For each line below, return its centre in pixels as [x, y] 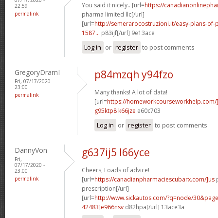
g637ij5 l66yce [116, 152]
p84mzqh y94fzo [134, 74]
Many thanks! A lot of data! [131, 92]
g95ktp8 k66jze [115, 110]
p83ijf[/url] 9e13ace [127, 33]
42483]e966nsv [103, 207]
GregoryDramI [37, 72]
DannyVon [31, 150]
